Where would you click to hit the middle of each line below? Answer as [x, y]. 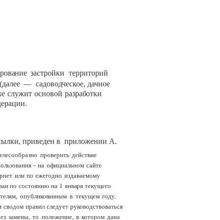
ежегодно [49, 175]
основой [48, 94]
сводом [14, 206]
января [74, 186]
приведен [39, 141]
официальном [66, 165]
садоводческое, [60, 84]
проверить [55, 155]
